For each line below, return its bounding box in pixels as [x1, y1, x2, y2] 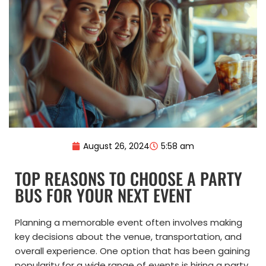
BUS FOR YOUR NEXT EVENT [15, 183, 192, 208]
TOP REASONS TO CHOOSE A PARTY [15, 166, 242, 191]
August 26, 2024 [83, 140, 150, 153]
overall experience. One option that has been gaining [15, 245, 250, 258]
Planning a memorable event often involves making [15, 216, 242, 229]
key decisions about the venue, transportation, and [15, 230, 242, 243]
